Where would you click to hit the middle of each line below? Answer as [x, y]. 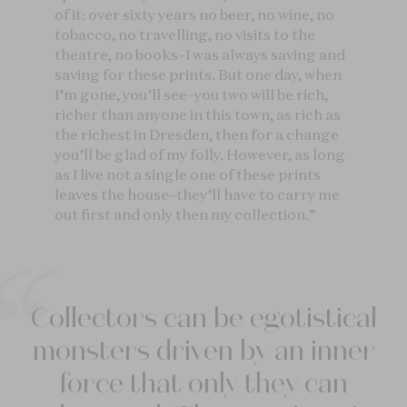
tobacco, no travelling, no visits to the [185, 35]
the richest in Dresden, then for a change [197, 134]
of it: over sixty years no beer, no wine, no [194, 15]
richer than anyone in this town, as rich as [198, 114]
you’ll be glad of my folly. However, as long [200, 154]
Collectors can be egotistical [203, 318]
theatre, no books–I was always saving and [200, 55]
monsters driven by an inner [203, 350]
